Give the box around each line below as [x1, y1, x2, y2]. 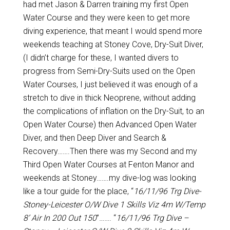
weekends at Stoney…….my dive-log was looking [23, 173, 196, 183]
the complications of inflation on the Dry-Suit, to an [23, 106, 204, 116]
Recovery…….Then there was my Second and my [23, 146, 197, 156]
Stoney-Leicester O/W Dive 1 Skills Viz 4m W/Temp [23, 200, 205, 209]
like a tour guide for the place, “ [23, 186, 133, 196]
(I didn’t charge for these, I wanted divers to [23, 53, 179, 63]
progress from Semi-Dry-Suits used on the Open [23, 66, 195, 76]
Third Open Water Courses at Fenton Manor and [23, 160, 194, 169]
